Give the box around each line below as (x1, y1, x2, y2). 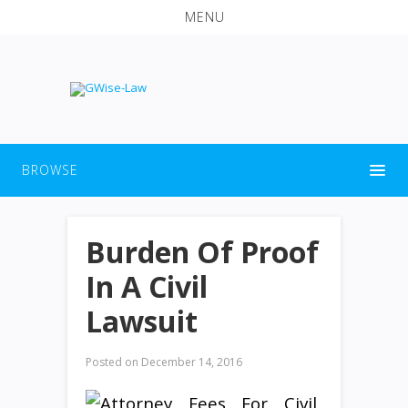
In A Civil (86, 266, 208, 306)
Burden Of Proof (86, 231, 319, 271)
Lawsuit (86, 301, 198, 341)
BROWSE (22, 160, 78, 178)
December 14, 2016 (138, 353, 242, 370)
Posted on (86, 353, 138, 370)
